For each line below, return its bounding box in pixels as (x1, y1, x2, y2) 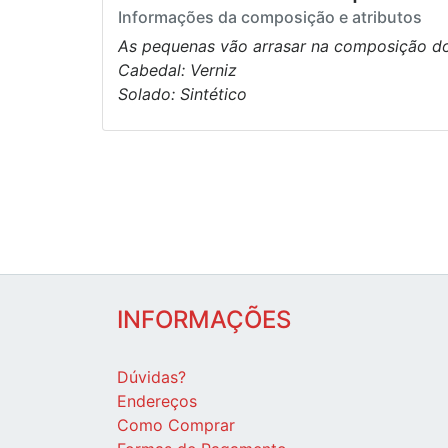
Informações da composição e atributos (118, 7, 422, 28)
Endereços (117, 391, 197, 412)
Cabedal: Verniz (118, 60, 237, 81)
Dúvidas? (117, 367, 186, 388)
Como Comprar (117, 415, 235, 436)
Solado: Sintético (118, 84, 247, 105)
